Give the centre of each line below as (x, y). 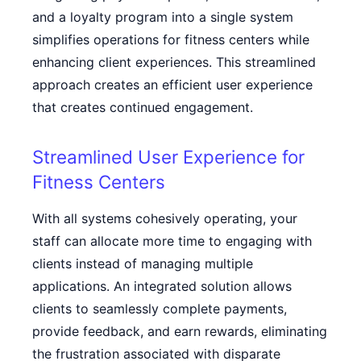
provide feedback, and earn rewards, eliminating (180, 331)
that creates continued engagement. (143, 107)
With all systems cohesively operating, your (165, 218)
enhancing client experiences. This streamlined (174, 62)
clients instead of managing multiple (143, 263)
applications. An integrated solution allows (162, 286)
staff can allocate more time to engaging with (172, 241)
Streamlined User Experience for (168, 157)
